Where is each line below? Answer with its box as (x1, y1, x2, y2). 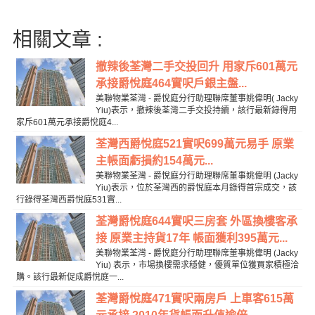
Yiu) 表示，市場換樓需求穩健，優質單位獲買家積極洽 (95, 260, 299, 271)
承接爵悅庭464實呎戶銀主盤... (95, 77, 247, 90)
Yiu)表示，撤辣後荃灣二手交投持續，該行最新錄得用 (95, 105, 297, 116)
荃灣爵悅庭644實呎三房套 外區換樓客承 (95, 215, 297, 228)
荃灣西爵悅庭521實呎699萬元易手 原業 (95, 138, 294, 150)
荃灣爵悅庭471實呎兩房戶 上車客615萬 (95, 292, 294, 305)
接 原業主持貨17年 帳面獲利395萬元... (95, 232, 288, 245)
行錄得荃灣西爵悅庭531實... (15, 195, 122, 205)
